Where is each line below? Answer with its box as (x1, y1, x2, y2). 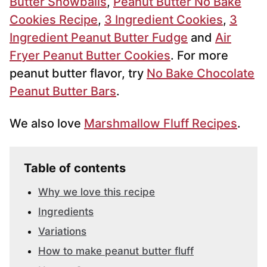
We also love (10, 116, 84, 131)
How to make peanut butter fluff (38, 245, 194, 257)
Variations (38, 225, 86, 238)
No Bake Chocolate (147, 66, 254, 81)
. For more (170, 48, 228, 63)
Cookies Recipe (10, 13, 98, 27)
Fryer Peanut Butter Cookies (10, 48, 170, 63)
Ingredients (38, 206, 94, 218)
